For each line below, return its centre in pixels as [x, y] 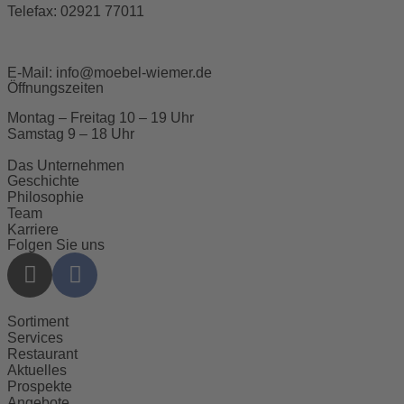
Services [35, 337]
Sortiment [38, 321]
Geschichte [43, 180]
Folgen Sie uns [56, 244]
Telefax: [34, 11]
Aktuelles [37, 370]
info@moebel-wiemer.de [134, 72]
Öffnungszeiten [55, 87]
